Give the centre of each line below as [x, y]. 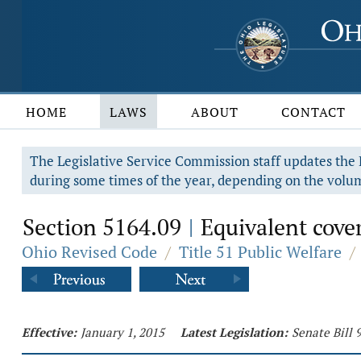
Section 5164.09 [105, 227]
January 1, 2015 [122, 332]
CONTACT [314, 112]
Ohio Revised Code [89, 252]
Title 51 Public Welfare [260, 252]
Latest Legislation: [234, 332]
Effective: [49, 332]
